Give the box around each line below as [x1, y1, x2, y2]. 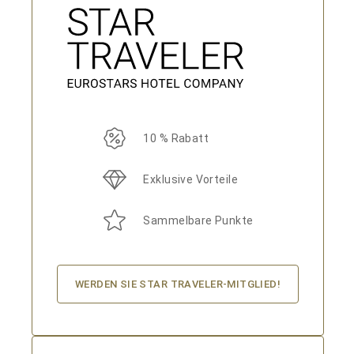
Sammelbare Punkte [143, 214, 254, 227]
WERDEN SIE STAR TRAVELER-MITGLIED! [74, 278, 281, 290]
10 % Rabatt [143, 132, 209, 145]
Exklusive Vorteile [143, 173, 238, 186]
